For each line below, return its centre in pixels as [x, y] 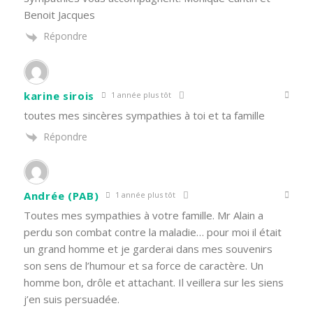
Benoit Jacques [59, 15]
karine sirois [59, 95]
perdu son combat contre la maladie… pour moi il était [153, 232]
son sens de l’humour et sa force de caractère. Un [144, 265]
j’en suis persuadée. [72, 299]
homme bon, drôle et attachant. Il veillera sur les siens [154, 282]
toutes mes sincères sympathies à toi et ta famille [144, 115]
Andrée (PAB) [61, 195]
